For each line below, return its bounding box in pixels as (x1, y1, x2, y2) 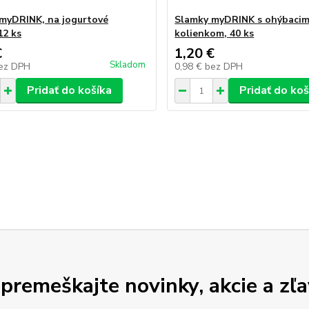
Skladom (110, 59, 146, 71)
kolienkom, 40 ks (175, 27, 255, 40)
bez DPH (205, 60, 243, 73)
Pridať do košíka (26, 83, 112, 98)
